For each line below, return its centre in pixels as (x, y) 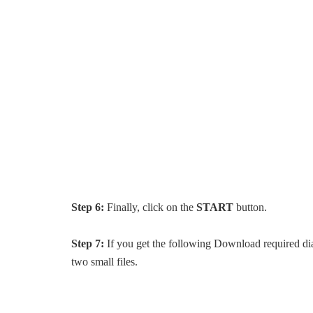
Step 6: (89, 207)
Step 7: (88, 243)
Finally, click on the (152, 207)
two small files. (104, 262)
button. (250, 207)
